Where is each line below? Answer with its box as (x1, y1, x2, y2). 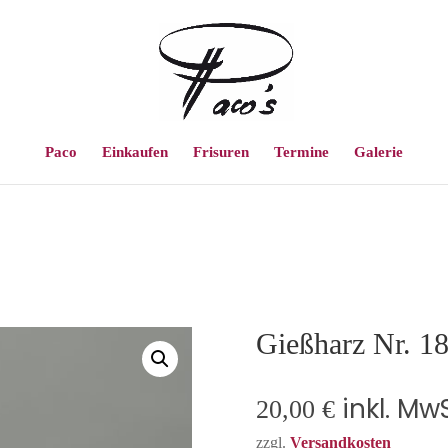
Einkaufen (102, 144, 168, 160)
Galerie (354, 144, 403, 160)
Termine (274, 144, 329, 160)
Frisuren (193, 144, 249, 160)
